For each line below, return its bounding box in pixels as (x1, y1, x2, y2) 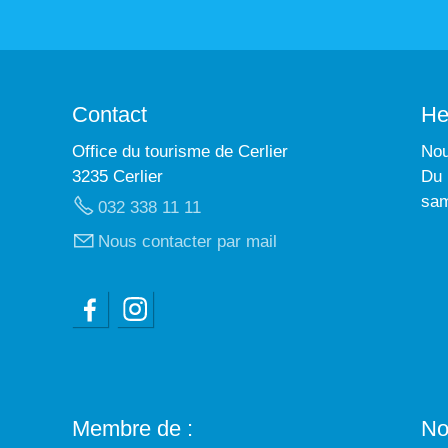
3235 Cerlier (72, 166, 163, 186)
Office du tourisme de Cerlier (72, 141, 288, 161)
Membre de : (72, 416, 193, 442)
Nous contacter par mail (98, 231, 277, 251)
